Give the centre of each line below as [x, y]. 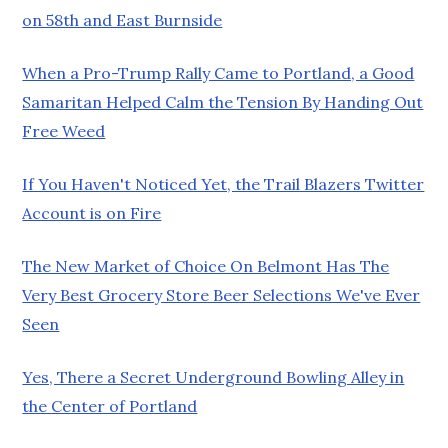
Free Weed [64, 130]
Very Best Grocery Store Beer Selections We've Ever [221, 294]
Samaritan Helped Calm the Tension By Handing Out [223, 101]
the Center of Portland [110, 405]
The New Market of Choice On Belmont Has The [206, 265]
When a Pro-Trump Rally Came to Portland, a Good [218, 72]
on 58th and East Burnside [122, 19]
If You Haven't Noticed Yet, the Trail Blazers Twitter [223, 183]
